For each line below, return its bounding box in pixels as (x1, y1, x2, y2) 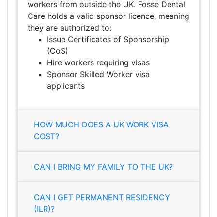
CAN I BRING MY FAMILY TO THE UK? (34, 162, 173, 172)
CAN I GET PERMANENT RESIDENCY (34, 192, 170, 202)
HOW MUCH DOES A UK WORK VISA (34, 120, 169, 130)
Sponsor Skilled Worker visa (47, 69, 150, 79)
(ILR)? (34, 204, 55, 214)
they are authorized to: (28, 23, 111, 33)
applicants (47, 81, 85, 91)
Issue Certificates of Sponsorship (47, 34, 169, 45)
